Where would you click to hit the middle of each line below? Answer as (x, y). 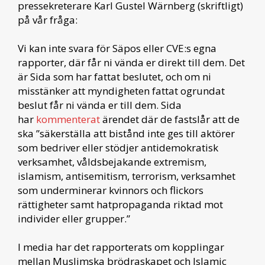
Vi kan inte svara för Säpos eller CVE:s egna (117, 48)
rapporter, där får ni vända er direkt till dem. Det (131, 62)
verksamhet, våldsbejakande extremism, (112, 161)
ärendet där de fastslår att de (171, 119)
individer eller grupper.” (75, 218)
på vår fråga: (48, 20)
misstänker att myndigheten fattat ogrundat (121, 91)
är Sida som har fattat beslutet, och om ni (114, 76)
